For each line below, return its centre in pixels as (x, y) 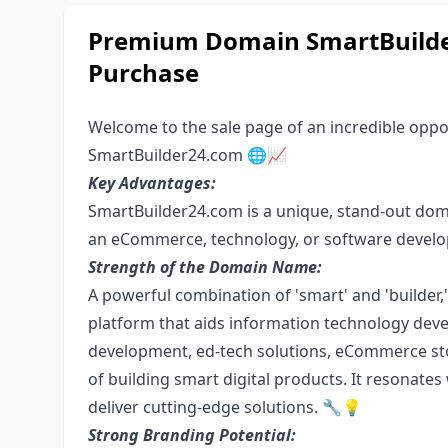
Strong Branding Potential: (192, 435)
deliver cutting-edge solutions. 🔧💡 (225, 407)
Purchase (143, 72)
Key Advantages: (152, 183)
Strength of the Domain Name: (205, 267)
